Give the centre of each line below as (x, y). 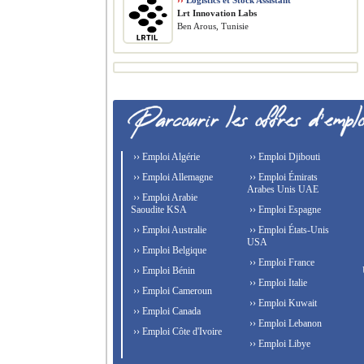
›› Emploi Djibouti (283, 157)
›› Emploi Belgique (169, 250)
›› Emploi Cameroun (171, 291)
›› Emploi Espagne (284, 210)
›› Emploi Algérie (165, 157)
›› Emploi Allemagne (172, 177)
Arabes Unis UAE (282, 189)
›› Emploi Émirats (282, 177)
